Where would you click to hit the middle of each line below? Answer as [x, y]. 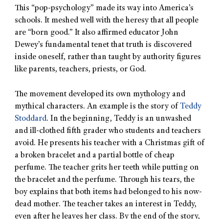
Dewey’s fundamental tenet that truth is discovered [103, 45]
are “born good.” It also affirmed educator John [97, 33]
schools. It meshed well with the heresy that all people [107, 21]
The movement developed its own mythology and [100, 94]
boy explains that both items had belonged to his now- [108, 192]
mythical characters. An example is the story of [97, 107]
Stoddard [31, 119]
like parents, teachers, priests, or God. [80, 70]
